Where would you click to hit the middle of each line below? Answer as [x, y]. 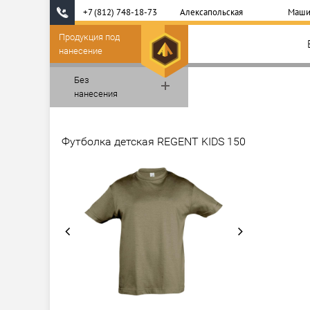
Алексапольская [211, 12]
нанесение [81, 51]
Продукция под [89, 37]
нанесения [96, 94]
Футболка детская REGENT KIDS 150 [154, 142]
